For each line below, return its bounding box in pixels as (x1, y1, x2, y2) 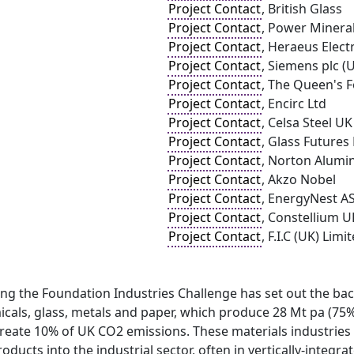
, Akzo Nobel (262, 171, 336, 188)
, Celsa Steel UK (262, 114, 352, 131)
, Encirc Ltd (262, 95, 326, 112)
